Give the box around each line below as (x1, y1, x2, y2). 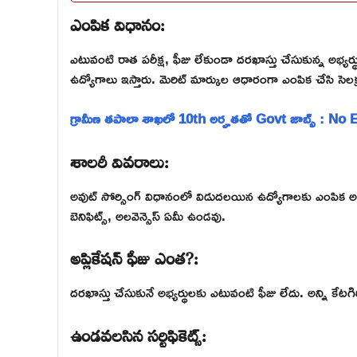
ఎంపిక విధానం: (70, 3, 165, 41)
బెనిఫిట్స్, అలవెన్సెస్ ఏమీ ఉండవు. (70, 202, 226, 229)
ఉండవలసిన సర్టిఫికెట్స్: (70, 314, 206, 351)
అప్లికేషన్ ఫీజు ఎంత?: (70, 237, 198, 275)
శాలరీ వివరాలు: (70, 140, 169, 178)
